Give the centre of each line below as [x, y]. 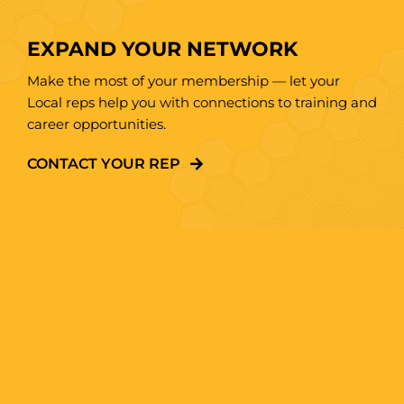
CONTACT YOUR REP [103, 164]
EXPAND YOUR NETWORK [162, 50]
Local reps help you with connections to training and [202, 103]
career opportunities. [96, 124]
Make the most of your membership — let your [183, 81]
